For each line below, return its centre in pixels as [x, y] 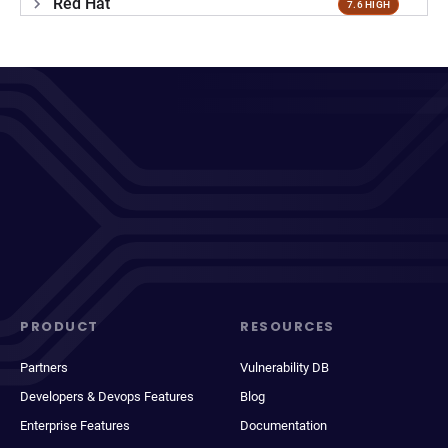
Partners [44, 367]
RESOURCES [288, 326]
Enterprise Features [75, 425]
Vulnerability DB [284, 367]
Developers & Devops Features [107, 396]
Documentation [283, 425]
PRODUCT [59, 326]
